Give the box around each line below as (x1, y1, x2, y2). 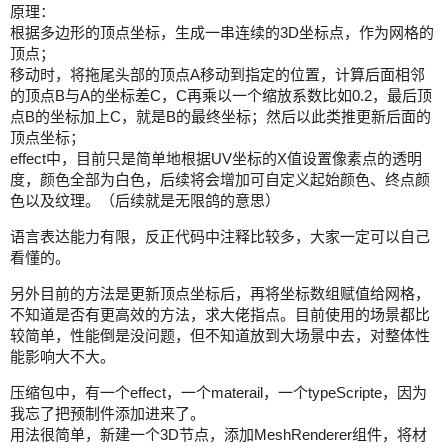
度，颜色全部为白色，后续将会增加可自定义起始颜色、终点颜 (10, 170, 430, 188)
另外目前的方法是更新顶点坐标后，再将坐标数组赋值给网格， (10, 284, 430, 302)
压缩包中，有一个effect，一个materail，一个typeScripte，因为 (10, 383, 427, 401)
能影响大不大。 (10, 347, 115, 365)
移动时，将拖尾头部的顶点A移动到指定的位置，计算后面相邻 (10, 65, 425, 83)
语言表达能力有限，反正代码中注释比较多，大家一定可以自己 (10, 227, 430, 245)
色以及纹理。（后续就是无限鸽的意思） (10, 191, 280, 209)
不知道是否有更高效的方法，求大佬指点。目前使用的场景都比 (10, 305, 430, 323)
